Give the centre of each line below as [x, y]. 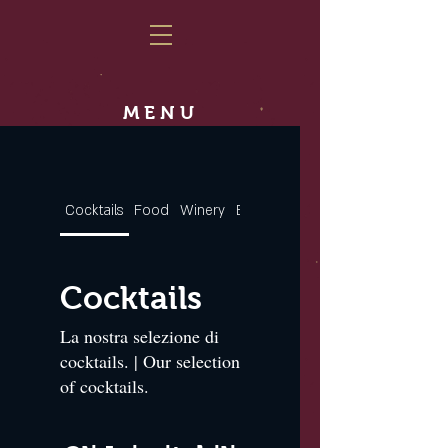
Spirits [302, 210]
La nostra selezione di [139, 336]
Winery [202, 210]
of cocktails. [104, 386]
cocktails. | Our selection [150, 361]
